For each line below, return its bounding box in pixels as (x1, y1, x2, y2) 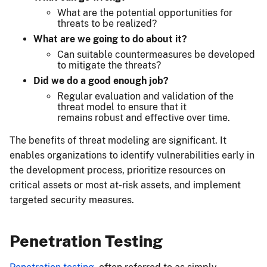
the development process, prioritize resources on (10, 164, 225, 176)
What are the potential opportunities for (57, 7, 232, 19)
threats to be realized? (57, 18, 157, 30)
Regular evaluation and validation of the (57, 91, 234, 103)
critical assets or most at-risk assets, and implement (10, 179, 241, 191)
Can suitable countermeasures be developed (57, 49, 255, 61)
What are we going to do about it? (33, 33, 187, 45)
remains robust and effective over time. (57, 112, 232, 124)
